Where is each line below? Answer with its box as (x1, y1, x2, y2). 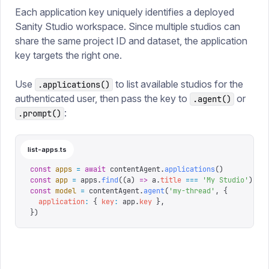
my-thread (173, 186, 211, 196)
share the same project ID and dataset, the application (15, 35, 247, 47)
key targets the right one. (15, 49, 122, 61)
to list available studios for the (113, 78, 243, 90)
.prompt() (18, 108, 61, 119)
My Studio (207, 175, 244, 185)
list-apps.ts (28, 145, 67, 154)
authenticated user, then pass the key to (15, 92, 190, 104)
